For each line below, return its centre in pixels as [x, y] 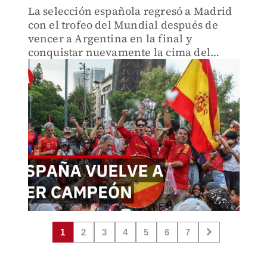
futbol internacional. [82, 66]
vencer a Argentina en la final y [110, 38]
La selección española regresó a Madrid [130, 11]
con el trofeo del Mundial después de [123, 25]
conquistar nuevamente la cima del [119, 52]
